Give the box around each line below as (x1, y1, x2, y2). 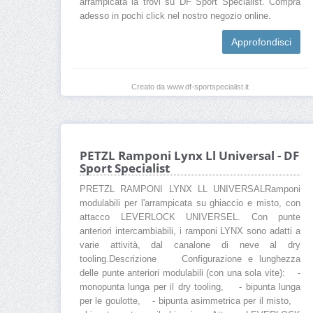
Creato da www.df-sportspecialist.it (131, 82, 249, 92)
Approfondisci (231, 36, 291, 48)
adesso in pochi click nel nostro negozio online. (80, 11, 271, 22)
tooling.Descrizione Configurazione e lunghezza (80, 254, 300, 265)
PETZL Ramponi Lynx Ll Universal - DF (80, 147, 299, 164)
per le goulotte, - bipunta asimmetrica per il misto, (80, 296, 300, 307)
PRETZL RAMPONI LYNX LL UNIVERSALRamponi (80, 184, 300, 195)
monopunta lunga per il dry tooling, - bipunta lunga (80, 282, 300, 293)
